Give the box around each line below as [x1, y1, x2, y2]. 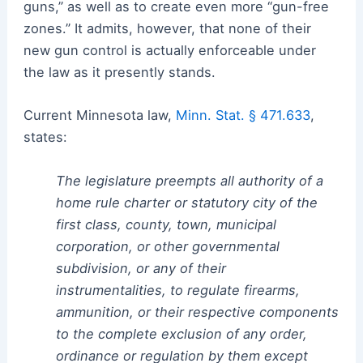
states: [23, 129, 67, 146]
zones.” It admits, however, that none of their [23, 20, 311, 37]
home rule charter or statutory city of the [55, 194, 318, 211]
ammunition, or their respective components [55, 303, 339, 320]
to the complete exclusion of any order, [55, 325, 307, 342]
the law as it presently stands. [23, 64, 216, 81]
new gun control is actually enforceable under [23, 42, 316, 59]
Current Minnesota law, [23, 107, 176, 124]
